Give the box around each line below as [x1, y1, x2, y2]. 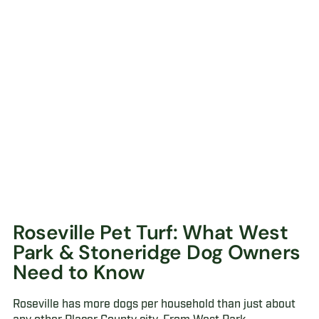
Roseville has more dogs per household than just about [12, 298, 296, 310]
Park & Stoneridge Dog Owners [12, 239, 301, 266]
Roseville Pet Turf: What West [12, 219, 288, 246]
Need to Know [12, 258, 145, 286]
